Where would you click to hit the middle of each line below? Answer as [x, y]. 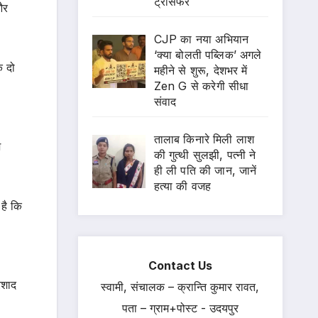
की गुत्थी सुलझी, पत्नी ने [205, 154]
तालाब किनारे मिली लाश [204, 139]
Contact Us [180, 265]
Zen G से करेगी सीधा [201, 86]
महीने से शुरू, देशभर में [201, 70]
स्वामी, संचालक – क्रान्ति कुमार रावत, [180, 286]
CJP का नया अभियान [201, 39]
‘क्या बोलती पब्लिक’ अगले [208, 54]
